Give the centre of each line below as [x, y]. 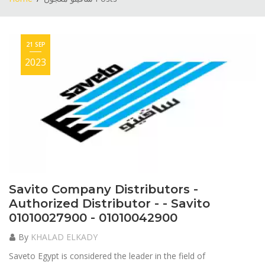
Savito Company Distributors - [104, 190]
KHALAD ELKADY [64, 237]
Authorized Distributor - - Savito [109, 204]
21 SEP [35, 44]
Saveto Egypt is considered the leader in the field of [107, 256]
